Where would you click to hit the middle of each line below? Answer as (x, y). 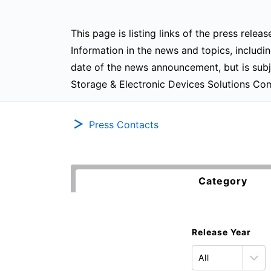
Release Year (221, 232)
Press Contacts (124, 125)
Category (223, 181)
